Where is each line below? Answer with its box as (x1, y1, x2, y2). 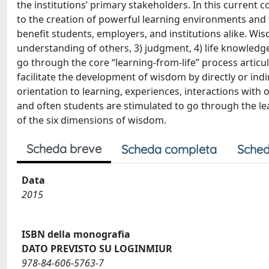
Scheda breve (26, 141, 101, 156)
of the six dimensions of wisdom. (17, 113, 166, 127)
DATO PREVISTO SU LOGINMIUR (22, 241, 172, 255)
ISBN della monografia (22, 227, 130, 241)
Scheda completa (121, 142, 217, 157)
